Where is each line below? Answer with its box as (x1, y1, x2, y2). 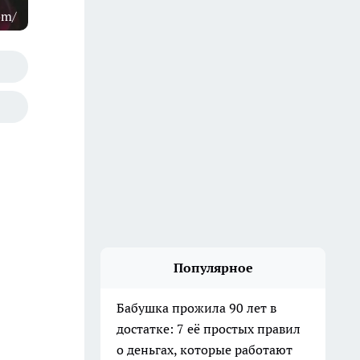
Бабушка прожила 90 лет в (117, 300, 276, 316)
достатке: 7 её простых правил (117, 321, 301, 337)
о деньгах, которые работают (117, 342, 292, 358)
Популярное (173, 260, 253, 276)
